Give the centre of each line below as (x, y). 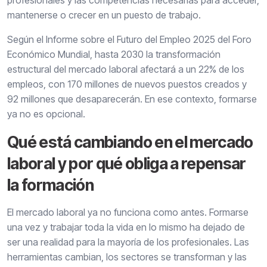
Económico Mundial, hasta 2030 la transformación (114, 55)
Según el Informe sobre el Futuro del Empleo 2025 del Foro (129, 40)
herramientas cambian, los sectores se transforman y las (127, 257)
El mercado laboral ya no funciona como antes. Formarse (128, 212)
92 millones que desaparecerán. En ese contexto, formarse (132, 99)
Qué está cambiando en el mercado (130, 142)
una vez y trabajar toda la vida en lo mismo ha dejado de (126, 227)
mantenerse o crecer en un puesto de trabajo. (104, 15)
